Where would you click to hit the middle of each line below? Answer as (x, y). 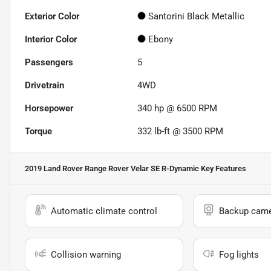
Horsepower (49, 109)
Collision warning (86, 255)
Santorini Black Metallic (197, 17)
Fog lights (239, 255)
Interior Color (51, 40)
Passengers (49, 63)
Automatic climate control (104, 211)
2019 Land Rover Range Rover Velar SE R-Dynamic (112, 169)
